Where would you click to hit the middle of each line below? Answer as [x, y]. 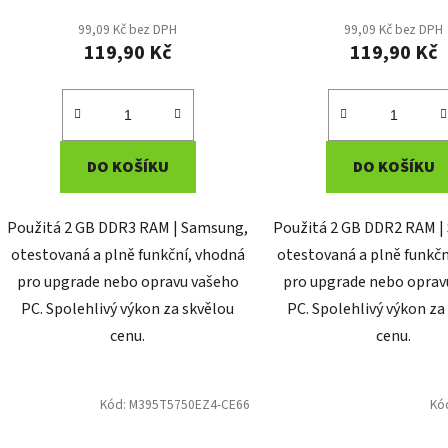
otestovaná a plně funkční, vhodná [127, 255]
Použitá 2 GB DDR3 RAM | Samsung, [128, 228]
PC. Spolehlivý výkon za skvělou [128, 309]
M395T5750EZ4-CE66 [189, 405]
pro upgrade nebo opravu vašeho [127, 282]
